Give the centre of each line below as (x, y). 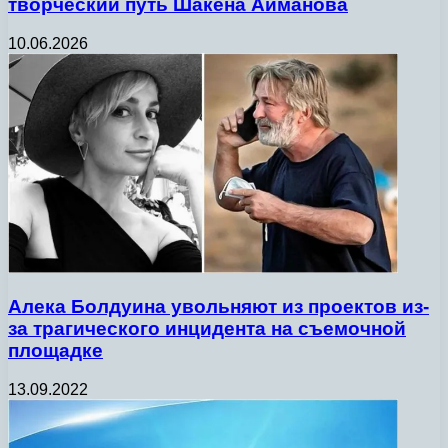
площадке (55, 350)
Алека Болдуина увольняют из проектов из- (218, 306)
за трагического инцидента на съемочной (207, 328)
